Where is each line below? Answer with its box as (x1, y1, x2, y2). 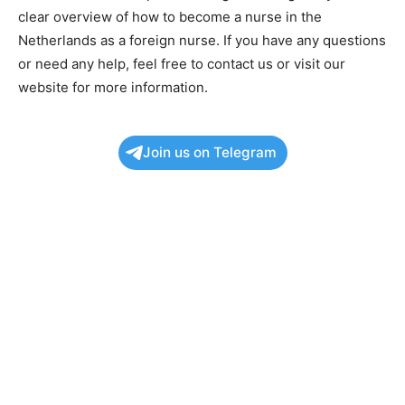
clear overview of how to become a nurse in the (18, 7, 322, 25)
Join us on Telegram (142, 143, 277, 161)
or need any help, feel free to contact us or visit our (18, 54, 345, 72)
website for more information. (18, 78, 208, 96)
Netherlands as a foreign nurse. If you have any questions (18, 31, 386, 49)
